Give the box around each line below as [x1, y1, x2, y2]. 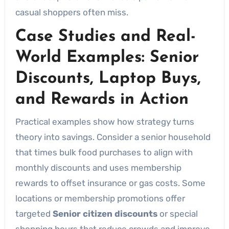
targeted [15, 208, 53, 219]
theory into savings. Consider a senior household [15, 131, 211, 142]
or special [157, 208, 198, 219]
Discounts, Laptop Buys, [15, 71, 201, 87]
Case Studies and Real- [15, 29, 196, 45]
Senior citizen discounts [52, 208, 157, 219]
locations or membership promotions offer [15, 193, 185, 203]
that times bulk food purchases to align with [15, 147, 193, 157]
